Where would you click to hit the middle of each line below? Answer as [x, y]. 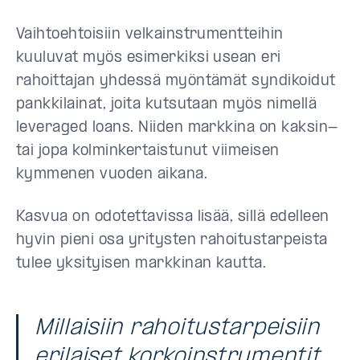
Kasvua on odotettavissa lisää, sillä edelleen [173, 217]
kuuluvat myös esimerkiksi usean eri [149, 58]
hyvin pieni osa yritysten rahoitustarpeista [172, 241]
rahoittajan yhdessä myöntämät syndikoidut [176, 82]
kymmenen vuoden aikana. [112, 175]
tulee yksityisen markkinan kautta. [141, 264]
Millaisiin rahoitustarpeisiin [177, 328]
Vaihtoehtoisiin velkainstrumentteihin [150, 35]
